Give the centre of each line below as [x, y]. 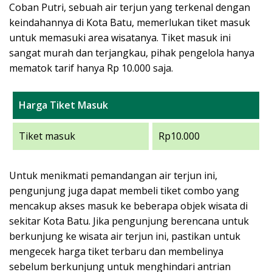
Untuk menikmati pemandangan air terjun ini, [113, 175]
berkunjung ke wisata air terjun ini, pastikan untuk [125, 236]
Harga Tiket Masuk [63, 105]
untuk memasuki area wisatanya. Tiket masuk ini [120, 37]
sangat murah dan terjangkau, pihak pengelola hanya [132, 53]
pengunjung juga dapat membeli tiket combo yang [124, 190]
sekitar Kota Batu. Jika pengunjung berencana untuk [129, 221]
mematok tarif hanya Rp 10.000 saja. [91, 68]
